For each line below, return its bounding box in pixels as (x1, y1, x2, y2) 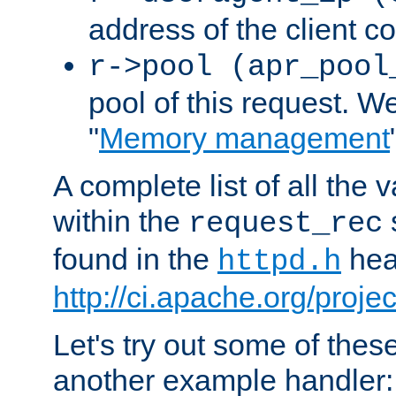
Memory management (99, 121, 390, 156)
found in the (53, 242, 217, 277)
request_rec (188, 207, 383, 241)
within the (53, 204, 188, 239)
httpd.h (217, 245, 341, 279)
